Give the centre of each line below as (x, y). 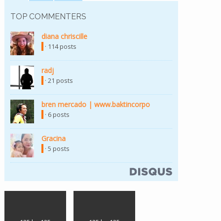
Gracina (54, 138)
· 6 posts (56, 114)
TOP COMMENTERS (48, 16)
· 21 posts (58, 80)
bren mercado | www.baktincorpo (96, 104)
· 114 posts (60, 46)
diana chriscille (64, 36)
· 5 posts (56, 148)
